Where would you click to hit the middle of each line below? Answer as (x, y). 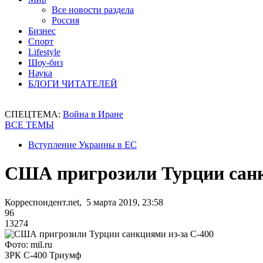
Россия (65, 20)
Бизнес (42, 31)
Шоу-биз (45, 63)
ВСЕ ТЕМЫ (29, 125)
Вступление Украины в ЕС (82, 145)
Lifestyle (44, 52)
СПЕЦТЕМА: (34, 114)
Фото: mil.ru (28, 244)
